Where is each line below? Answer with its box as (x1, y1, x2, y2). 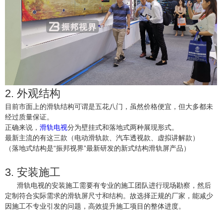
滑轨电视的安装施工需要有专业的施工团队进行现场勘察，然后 (5, 181, 211, 189)
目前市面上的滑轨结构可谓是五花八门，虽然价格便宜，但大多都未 (5, 102, 213, 111)
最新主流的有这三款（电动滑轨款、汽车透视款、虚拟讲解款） (5, 133, 199, 142)
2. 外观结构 (5, 87, 60, 100)
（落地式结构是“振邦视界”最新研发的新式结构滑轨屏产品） (5, 144, 190, 152)
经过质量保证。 (5, 112, 54, 121)
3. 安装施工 (5, 166, 60, 178)
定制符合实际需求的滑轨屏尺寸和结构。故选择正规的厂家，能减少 (5, 191, 213, 200)
